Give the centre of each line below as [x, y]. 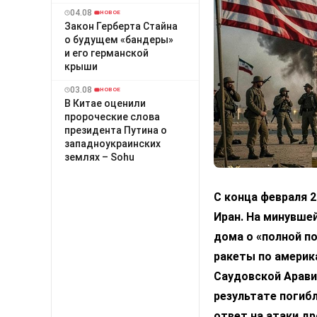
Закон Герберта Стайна [121, 26]
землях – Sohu [99, 157]
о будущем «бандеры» [119, 39]
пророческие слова [112, 116]
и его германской [106, 53]
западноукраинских [113, 143]
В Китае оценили [105, 103]
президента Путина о [116, 130]
